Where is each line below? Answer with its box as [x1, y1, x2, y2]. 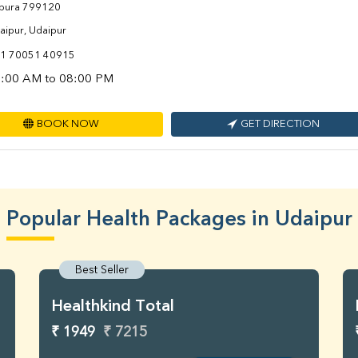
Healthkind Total [51, 299, 174, 316]
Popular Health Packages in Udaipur [6, 209, 352, 231]
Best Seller [75, 265, 129, 276]
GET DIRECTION [241, 119, 320, 130]
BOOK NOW [36, 119, 99, 130]
